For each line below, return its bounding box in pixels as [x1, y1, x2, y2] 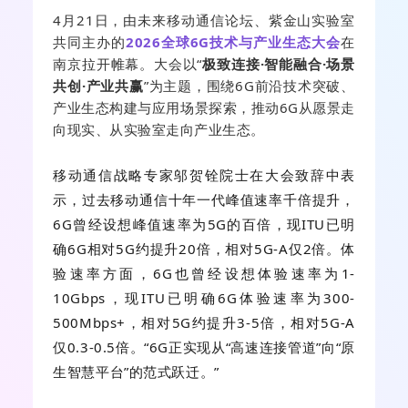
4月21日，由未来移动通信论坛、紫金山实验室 [53, 10, 355, 29]
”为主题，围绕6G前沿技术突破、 [143, 76, 355, 95]
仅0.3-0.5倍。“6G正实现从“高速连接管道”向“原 [53, 337, 355, 356]
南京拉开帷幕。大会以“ [53, 54, 202, 73]
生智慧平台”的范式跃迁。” [53, 362, 219, 381]
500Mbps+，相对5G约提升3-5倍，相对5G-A [53, 312, 355, 331]
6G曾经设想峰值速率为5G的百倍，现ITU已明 [53, 214, 355, 233]
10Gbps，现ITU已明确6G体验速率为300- [53, 288, 355, 307]
